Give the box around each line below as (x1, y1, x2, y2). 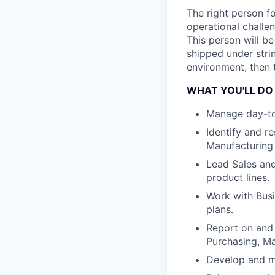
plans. (206, 203, 233, 215)
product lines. (206, 171, 269, 184)
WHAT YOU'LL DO (187, 84, 273, 96)
